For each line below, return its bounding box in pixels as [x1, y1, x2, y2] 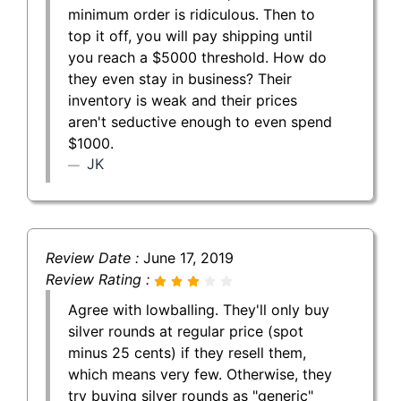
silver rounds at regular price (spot [68, 321, 303, 340]
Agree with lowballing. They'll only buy [68, 300, 329, 319]
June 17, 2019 [143, 248, 234, 267]
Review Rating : [46, 269, 154, 288]
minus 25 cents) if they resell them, [68, 343, 306, 362]
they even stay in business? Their [68, 69, 292, 88]
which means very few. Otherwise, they [68, 364, 332, 383]
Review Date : [46, 248, 143, 267]
